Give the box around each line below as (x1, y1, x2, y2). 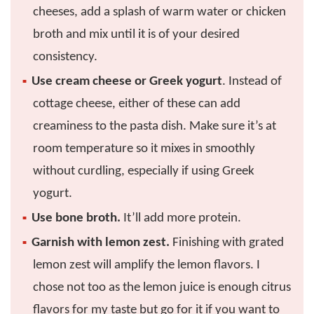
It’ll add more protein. (120, 211, 241, 225)
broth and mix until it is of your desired (32, 27, 240, 41)
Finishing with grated (169, 235, 284, 250)
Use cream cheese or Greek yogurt (31, 74, 222, 88)
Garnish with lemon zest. (31, 235, 170, 250)
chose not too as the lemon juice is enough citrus (32, 280, 291, 294)
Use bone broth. (31, 211, 121, 225)
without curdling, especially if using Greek (32, 164, 254, 178)
